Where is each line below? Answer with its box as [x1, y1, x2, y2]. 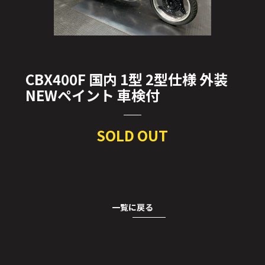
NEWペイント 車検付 [25, 85, 160, 105]
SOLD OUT [96, 125, 169, 146]
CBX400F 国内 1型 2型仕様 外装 [25, 69, 228, 89]
